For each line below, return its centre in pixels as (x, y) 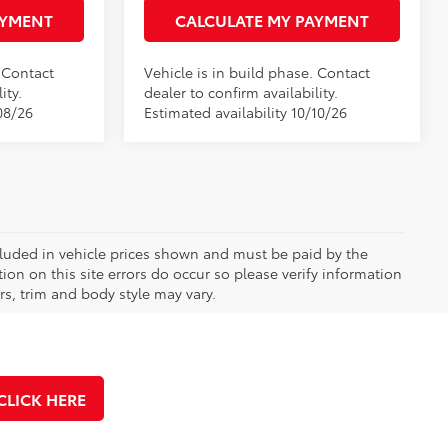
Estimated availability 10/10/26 (246, 111)
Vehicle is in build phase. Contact (257, 71)
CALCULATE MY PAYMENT (272, 19)
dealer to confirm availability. (241, 91)
